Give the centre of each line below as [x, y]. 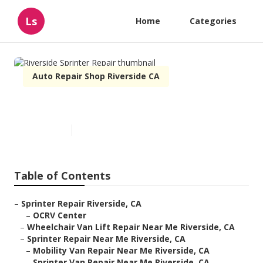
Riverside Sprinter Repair [111, 106]
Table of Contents [62, 176]
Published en [44, 130]
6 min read [96, 130]
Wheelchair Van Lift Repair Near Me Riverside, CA [131, 227]
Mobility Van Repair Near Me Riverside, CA [121, 251]
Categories [213, 21]
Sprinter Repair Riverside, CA [81, 204]
